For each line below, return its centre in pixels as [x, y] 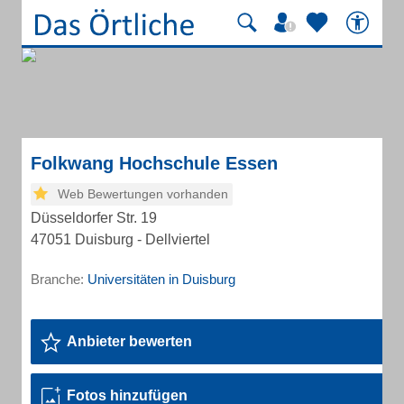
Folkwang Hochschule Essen [154, 163]
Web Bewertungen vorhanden [143, 194]
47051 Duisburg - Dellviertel [120, 239]
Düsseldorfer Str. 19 [94, 218]
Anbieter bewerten [129, 341]
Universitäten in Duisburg [161, 279]
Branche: [59, 279]
